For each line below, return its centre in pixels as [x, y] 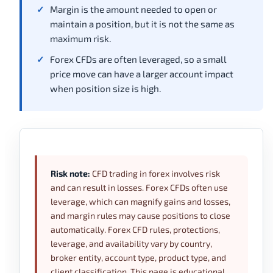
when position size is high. [105, 88]
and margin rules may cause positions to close [140, 215]
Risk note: [70, 173]
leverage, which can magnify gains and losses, [140, 201]
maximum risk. [80, 38]
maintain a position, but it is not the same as [142, 24]
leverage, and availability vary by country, [131, 243]
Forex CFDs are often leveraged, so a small [138, 59]
